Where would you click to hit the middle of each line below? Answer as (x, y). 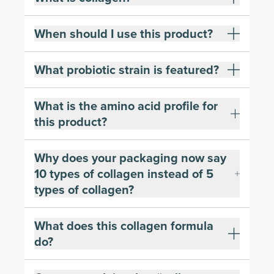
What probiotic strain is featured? (127, 69)
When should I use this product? (124, 33)
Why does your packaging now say (130, 157)
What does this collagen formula (124, 225)
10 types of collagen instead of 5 (124, 173)
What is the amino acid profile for (126, 106)
